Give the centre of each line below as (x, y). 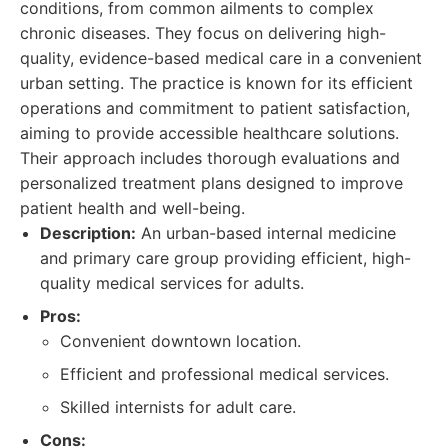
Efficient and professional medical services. (224, 374)
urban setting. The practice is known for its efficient (216, 83)
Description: (88, 233)
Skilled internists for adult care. (178, 407)
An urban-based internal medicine (266, 233)
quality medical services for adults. (172, 283)
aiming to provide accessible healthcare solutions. (209, 133)
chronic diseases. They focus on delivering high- (203, 33)
